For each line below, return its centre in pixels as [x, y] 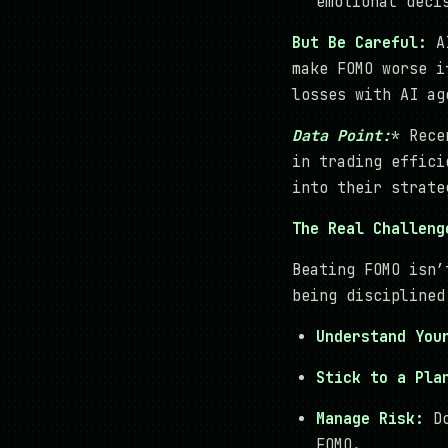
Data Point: [341, 136]
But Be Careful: [359, 43]
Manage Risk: [370, 419]
